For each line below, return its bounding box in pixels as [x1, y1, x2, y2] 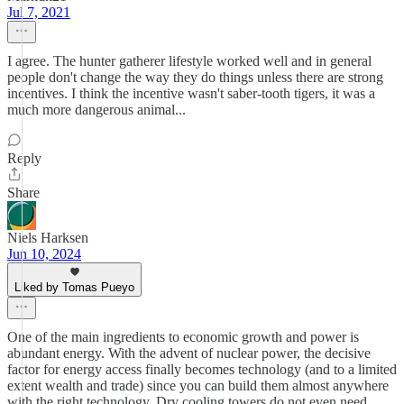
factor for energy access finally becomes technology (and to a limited [7, 362, 397, 377]
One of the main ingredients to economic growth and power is [7, 329, 359, 344]
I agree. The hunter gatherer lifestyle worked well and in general [7, 53, 372, 69]
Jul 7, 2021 [7, 5, 70, 20]
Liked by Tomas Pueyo [14, 280, 134, 294]
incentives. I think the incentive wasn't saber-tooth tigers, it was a [7, 86, 375, 101]
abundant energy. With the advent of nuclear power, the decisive [7, 345, 371, 361]
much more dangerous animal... [7, 102, 186, 117]
